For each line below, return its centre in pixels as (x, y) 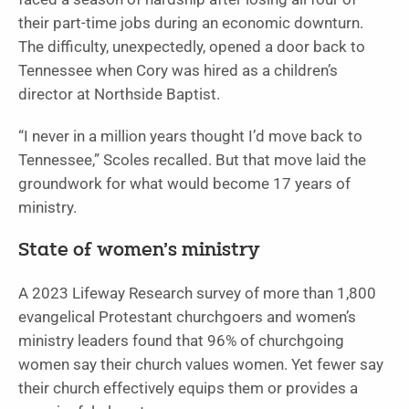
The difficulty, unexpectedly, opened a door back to (192, 47)
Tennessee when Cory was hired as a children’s (178, 70)
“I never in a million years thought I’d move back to (190, 136)
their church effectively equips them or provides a (188, 388)
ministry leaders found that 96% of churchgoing (181, 341)
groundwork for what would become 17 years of (184, 184)
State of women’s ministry (139, 251)
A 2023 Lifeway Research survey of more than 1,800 (197, 293)
